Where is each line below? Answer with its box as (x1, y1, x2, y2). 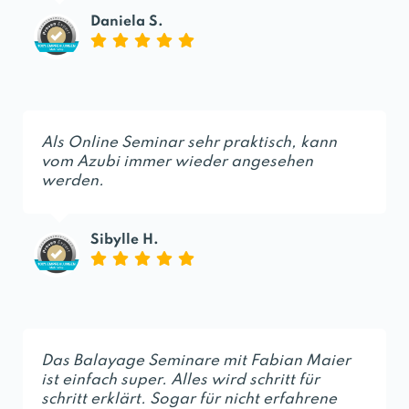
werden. (41, 173, 104, 189)
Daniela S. (90, 14, 163, 29)
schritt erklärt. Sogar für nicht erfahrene (41, 391, 337, 407)
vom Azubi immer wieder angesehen (41, 153, 313, 170)
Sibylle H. (90, 232, 159, 247)
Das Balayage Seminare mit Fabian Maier (41, 352, 351, 369)
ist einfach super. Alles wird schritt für (41, 372, 320, 388)
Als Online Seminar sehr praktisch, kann (41, 134, 337, 151)
